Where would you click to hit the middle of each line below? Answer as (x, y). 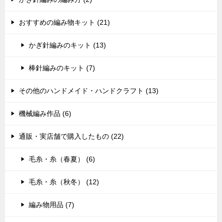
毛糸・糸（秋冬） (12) (64, 182)
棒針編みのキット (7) (62, 68)
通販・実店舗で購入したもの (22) (71, 136)
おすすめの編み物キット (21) (64, 22)
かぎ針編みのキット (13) (67, 45)
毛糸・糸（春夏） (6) (62, 159)
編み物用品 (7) (52, 205)
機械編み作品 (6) (45, 113)
